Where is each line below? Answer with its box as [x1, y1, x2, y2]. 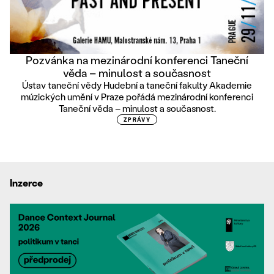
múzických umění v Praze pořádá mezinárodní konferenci [21, 91, 253, 103]
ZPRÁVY [123, 116, 151, 124]
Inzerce [10, 176, 43, 190]
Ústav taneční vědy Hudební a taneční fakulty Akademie [22, 79, 252, 92]
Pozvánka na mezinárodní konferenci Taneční [26, 53, 248, 68]
